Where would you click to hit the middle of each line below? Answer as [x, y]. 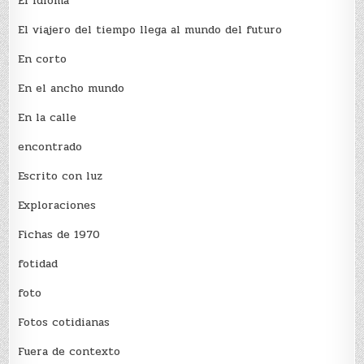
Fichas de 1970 [59, 235]
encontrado [50, 147]
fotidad [38, 264]
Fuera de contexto [69, 352]
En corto [43, 59]
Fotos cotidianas [64, 323]
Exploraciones [57, 206]
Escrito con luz [61, 176]
